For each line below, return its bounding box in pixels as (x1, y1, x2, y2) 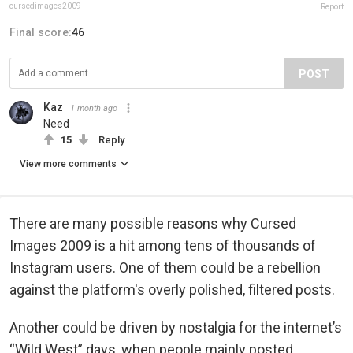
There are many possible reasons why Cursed (9, 214, 296, 232)
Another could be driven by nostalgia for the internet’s (9, 318, 342, 336)
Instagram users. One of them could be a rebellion (9, 258, 321, 276)
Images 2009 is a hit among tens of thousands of (9, 236, 316, 254)
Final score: (9, 25, 72, 39)
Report (321, 2, 344, 11)
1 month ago (70, 102, 117, 113)
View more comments (20, 158, 117, 169)
